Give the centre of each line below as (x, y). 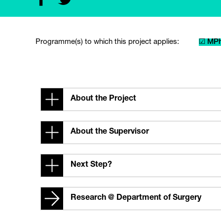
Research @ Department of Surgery (136, 198)
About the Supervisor (110, 132)
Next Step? (91, 165)
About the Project (103, 99)
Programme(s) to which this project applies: (107, 42)
